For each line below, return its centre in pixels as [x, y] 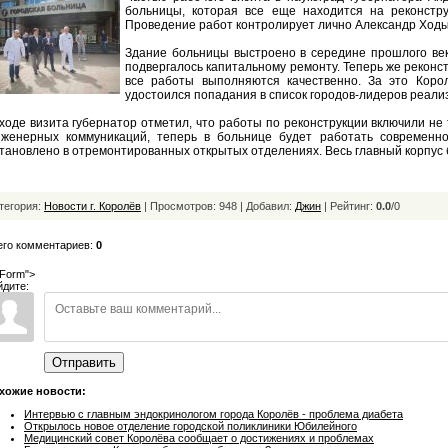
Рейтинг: [353, 206]
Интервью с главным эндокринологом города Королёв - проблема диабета [213, 413]
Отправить [84, 362]
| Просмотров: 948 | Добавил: [218, 206]
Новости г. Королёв [92, 206]
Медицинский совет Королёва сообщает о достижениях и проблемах [199, 437]
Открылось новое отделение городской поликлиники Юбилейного [190, 425]
